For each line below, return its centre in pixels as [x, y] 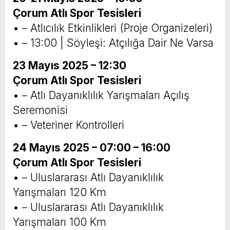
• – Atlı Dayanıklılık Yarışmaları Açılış [101, 95]
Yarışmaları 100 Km [60, 222]
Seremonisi [40, 110]
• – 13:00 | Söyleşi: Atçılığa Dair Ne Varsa [113, 43]
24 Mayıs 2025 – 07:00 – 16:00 [92, 148]
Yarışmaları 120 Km [60, 193]
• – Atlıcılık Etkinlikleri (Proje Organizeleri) [113, 28]
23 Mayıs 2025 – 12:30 [70, 66]
